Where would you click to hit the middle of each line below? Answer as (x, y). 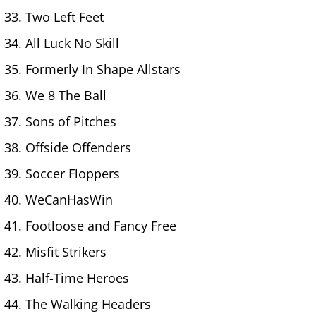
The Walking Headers (88, 304)
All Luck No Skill (72, 43)
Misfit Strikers (66, 251)
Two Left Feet (65, 17)
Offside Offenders (78, 147)
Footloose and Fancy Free (101, 225)
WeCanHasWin (69, 199)
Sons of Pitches (71, 121)
